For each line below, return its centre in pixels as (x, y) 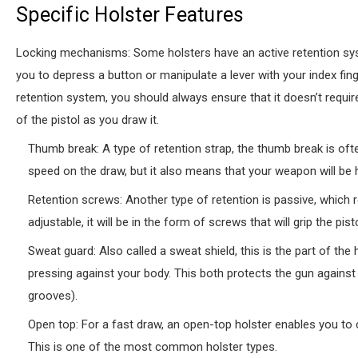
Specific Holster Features (130, 15)
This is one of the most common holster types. (153, 347)
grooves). (53, 296)
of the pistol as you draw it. (88, 120)
